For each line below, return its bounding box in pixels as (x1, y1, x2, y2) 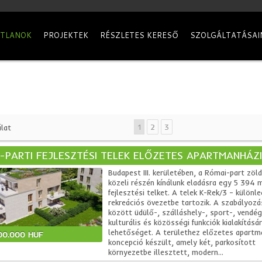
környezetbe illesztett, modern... (108, 247, 223, 257)
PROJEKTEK (43, 30, 88, 40)
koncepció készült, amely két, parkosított (108, 237, 256, 247)
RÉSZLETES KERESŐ (100, 30, 178, 40)
